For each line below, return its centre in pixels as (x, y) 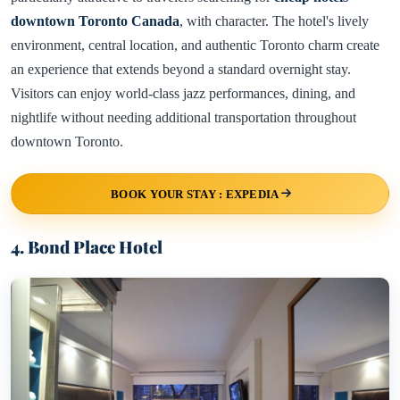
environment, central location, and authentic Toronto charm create (195, 45)
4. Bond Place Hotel (87, 246)
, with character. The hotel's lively (274, 21)
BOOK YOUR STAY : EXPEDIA (195, 194)
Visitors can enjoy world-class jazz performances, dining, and (183, 93)
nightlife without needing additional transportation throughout (183, 117)
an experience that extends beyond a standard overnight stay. (181, 69)
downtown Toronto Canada (95, 21)
